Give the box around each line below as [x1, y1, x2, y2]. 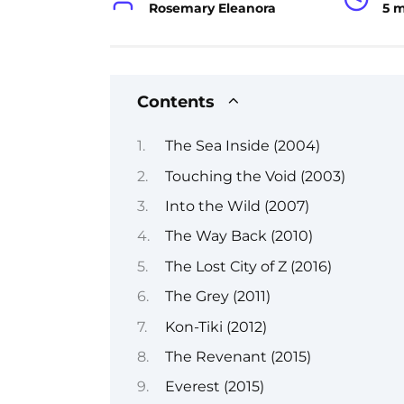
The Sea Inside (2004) [164, 137, 320, 155]
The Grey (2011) [164, 288, 271, 306]
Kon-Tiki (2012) [164, 317, 267, 335]
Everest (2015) [164, 378, 264, 396]
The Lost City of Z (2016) [164, 257, 332, 275]
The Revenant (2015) [164, 347, 311, 365]
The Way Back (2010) [164, 227, 313, 245]
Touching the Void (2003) [164, 167, 345, 185]
